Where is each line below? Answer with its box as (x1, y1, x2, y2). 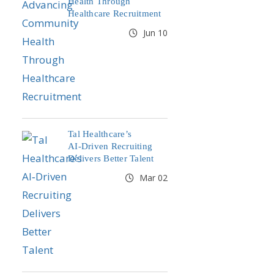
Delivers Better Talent (68, 154, 154, 163)
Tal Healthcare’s (68, 129, 131, 139)
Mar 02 (137, 172, 168, 183)
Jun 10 (141, 27, 168, 39)
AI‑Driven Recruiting (68, 141, 152, 151)
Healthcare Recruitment (68, 9, 161, 18)
